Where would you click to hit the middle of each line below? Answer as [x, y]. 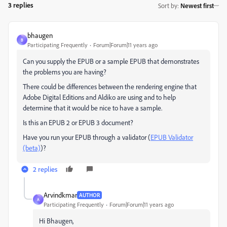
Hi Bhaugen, [56, 221]
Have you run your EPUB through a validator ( [87, 137]
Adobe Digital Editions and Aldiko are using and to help [99, 97]
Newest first [197, 5]
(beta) [32, 148]
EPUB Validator [172, 137]
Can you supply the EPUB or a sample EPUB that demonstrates [111, 61]
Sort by [168, 5]
